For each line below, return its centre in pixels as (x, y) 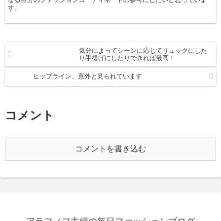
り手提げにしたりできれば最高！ (127, 58)
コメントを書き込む (110, 149)
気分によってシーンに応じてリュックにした (143, 51)
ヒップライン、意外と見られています (87, 76)
